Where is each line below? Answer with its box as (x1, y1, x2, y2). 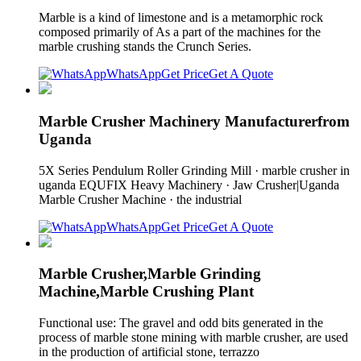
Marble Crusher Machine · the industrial (39, 192, 248, 206)
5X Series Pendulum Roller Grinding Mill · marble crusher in (39, 163, 350, 177)
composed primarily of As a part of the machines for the (39, 25, 321, 39)
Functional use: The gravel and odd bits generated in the (39, 316, 323, 330)
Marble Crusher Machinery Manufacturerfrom (39, 112, 350, 130)
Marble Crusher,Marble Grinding (39, 265, 261, 283)
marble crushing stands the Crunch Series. (39, 39, 251, 54)
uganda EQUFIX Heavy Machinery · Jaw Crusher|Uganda (39, 177, 339, 192)
